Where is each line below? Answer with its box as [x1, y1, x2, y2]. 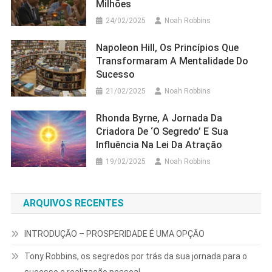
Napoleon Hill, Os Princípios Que [96, 42, 103, 54]
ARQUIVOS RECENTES [29, 197, 124, 209]
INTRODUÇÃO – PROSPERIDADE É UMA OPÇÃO [24, 229, 205, 239]
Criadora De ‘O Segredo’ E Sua [96, 126, 229, 138]
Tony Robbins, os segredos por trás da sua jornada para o [24, 251, 247, 262]
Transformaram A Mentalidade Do [96, 55, 249, 67]
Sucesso [96, 69, 135, 81]
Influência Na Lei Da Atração [96, 139, 223, 151]
